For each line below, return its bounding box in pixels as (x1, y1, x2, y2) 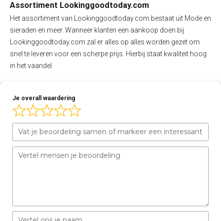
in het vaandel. (10, 61, 53, 70)
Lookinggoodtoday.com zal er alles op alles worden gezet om (10, 37, 200, 46)
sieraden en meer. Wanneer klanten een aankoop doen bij (10, 26, 184, 34)
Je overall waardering (12, 94, 75, 102)
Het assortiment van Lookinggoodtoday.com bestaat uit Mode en (10, 14, 211, 22)
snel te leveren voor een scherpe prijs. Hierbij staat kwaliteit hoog (10, 49, 207, 58)
